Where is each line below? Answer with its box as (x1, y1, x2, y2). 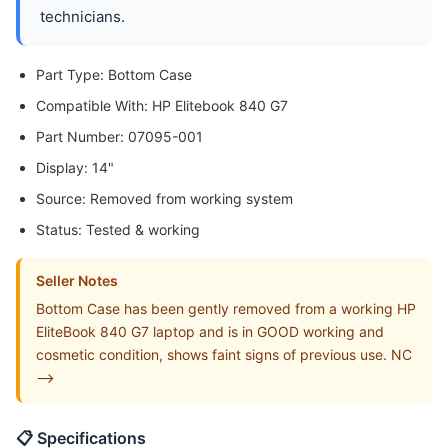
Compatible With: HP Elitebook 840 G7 (36, 97, 288, 115)
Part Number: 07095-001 (36, 128, 203, 146)
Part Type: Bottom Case (36, 66, 192, 84)
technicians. (40, 7, 125, 27)
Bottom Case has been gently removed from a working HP (36, 300, 416, 318)
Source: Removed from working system (36, 190, 293, 208)
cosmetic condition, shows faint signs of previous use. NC (36, 346, 412, 364)
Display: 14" (36, 159, 114, 177)
